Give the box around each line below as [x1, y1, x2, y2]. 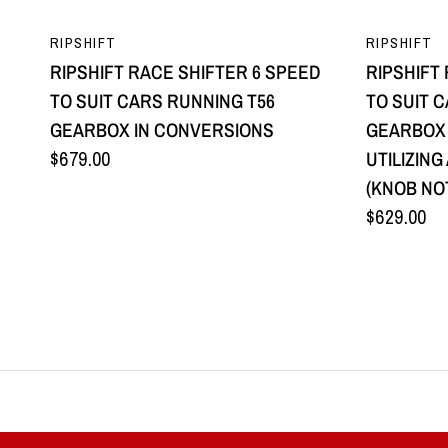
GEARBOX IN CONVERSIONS [50, 117, 274, 143]
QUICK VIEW [156, 26, 240, 45]
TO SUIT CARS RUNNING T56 [50, 88, 275, 114]
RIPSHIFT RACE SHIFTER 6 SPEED [50, 59, 321, 85]
